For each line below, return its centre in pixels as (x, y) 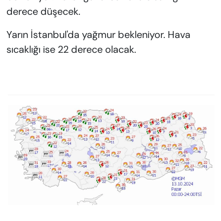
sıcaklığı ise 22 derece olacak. (71, 50)
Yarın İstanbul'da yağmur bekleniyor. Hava (98, 35)
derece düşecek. (43, 12)
